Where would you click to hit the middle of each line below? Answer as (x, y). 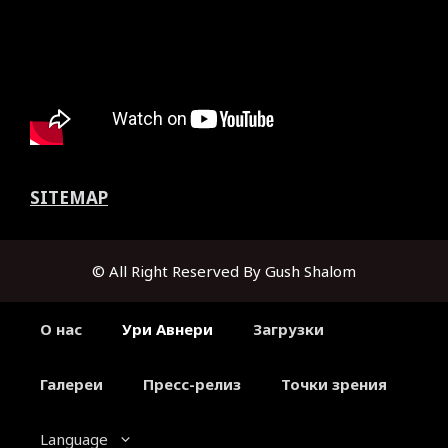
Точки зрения (334, 384)
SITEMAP (69, 198)
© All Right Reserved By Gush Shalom (224, 271)
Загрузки (288, 329)
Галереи (71, 384)
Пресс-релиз (192, 384)
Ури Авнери (167, 329)
